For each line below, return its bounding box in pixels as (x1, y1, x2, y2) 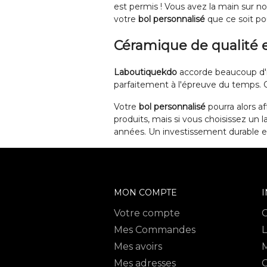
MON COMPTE (114, 187, 177, 198)
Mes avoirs (114, 241, 162, 252)
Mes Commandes (114, 224, 195, 235)
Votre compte (114, 207, 180, 219)
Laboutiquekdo (114, 67, 177, 77)
